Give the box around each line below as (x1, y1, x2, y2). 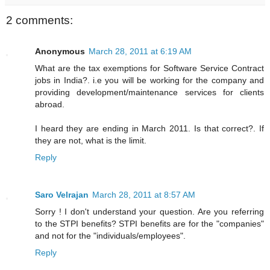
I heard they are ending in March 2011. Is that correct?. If (35, 124, 264, 134)
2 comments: (6, 14, 73, 27)
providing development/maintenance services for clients (35, 87, 264, 98)
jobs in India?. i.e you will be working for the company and (35, 75, 264, 86)
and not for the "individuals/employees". (35, 231, 186, 241)
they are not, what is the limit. (35, 136, 146, 146)
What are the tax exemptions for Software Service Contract (35, 63, 264, 74)
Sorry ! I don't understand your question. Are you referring (35, 207, 264, 217)
